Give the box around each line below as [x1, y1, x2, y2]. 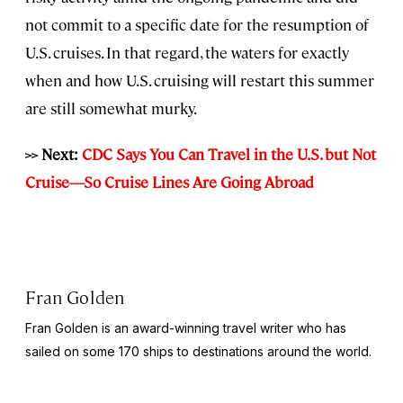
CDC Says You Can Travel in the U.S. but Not [82, 143, 376, 164]
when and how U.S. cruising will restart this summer [25, 69, 374, 90]
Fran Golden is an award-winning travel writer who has [25, 319, 346, 336]
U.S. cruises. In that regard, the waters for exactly [25, 41, 349, 62]
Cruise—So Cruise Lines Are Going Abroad [25, 171, 314, 192]
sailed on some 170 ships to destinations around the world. [25, 343, 372, 359]
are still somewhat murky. [25, 97, 197, 118]
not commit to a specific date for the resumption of [25, 13, 369, 34]
